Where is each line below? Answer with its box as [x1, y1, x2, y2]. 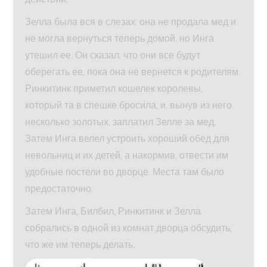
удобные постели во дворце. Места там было [25, 166, 225, 178]
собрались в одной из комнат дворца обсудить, [25, 222, 232, 234]
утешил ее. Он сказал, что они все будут [25, 49, 201, 61]
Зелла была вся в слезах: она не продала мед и [25, 15, 237, 28]
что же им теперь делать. [25, 238, 135, 251]
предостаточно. [25, 182, 94, 195]
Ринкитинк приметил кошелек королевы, [25, 82, 203, 95]
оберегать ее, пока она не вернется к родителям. [25, 66, 241, 78]
